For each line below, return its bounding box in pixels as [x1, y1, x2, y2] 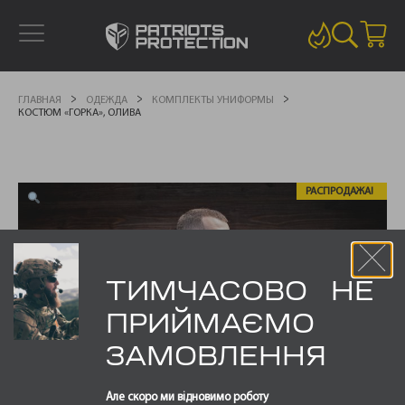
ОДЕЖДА [86, 95, 127, 106]
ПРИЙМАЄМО [106, 312, 315, 340]
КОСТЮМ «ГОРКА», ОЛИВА [18, 108, 141, 118]
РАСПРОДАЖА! [306, 186, 373, 197]
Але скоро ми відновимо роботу [106, 391, 268, 403]
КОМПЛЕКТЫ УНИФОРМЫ [152, 95, 274, 106]
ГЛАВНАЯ [18, 95, 61, 106]
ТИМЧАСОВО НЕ [106, 279, 374, 307]
